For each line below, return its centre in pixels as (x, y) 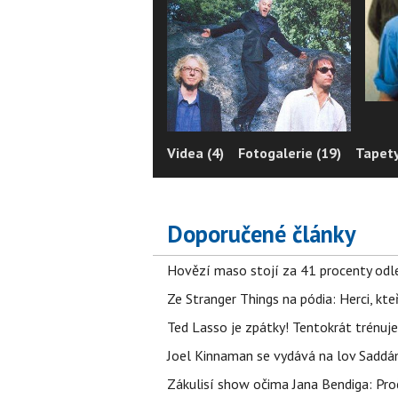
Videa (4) (195, 153)
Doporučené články (262, 234)
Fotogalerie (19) (290, 153)
